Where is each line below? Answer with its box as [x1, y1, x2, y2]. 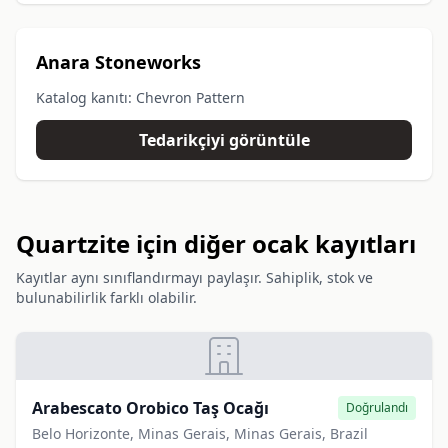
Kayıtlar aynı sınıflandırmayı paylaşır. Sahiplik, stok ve [16, 268, 373, 287]
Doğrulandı [346, 399, 408, 416]
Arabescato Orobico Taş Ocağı [32, 397, 269, 419]
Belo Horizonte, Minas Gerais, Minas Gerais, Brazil [32, 424, 368, 443]
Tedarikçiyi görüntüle [138, 129, 310, 151]
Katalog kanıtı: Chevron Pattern [36, 88, 245, 107]
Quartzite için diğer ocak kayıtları [16, 227, 416, 260]
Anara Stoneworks [36, 50, 201, 74]
